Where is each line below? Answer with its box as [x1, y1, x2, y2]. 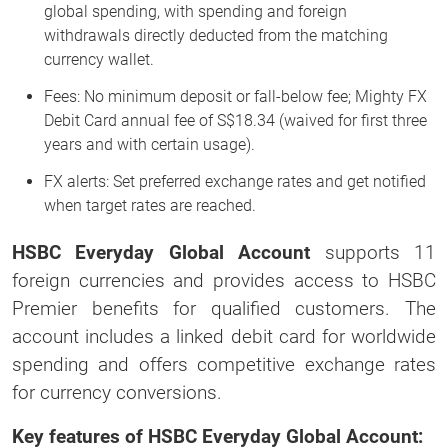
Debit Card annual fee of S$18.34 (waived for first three [44, 110, 427, 130]
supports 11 [310, 240, 437, 264]
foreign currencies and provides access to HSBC [12, 268, 436, 292]
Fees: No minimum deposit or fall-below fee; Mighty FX [44, 86, 427, 106]
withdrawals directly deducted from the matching [44, 25, 388, 45]
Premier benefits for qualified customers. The [12, 296, 436, 320]
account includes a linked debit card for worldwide [12, 324, 436, 348]
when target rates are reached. [44, 195, 256, 215]
